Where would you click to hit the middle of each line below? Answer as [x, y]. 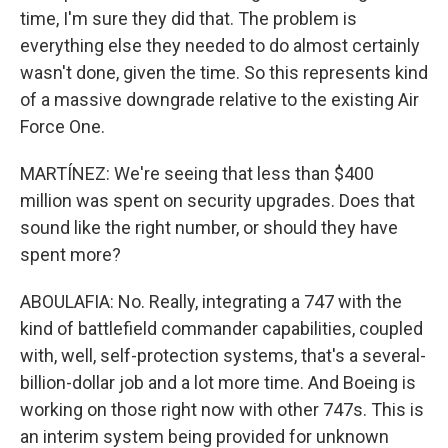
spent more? [70, 254]
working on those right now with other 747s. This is [222, 409]
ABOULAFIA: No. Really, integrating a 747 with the [211, 301]
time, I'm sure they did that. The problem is [188, 18]
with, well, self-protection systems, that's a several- [223, 355]
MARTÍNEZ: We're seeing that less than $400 [197, 173]
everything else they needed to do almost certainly [220, 45]
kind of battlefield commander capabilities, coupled [221, 328]
